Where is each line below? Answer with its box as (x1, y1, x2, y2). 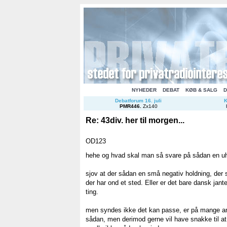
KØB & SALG (185, 87, 217, 93)
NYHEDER (131, 87, 157, 93)
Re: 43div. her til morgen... (86, 116, 184, 125)
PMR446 (119, 103, 140, 109)
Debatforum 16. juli (115, 98, 162, 103)
